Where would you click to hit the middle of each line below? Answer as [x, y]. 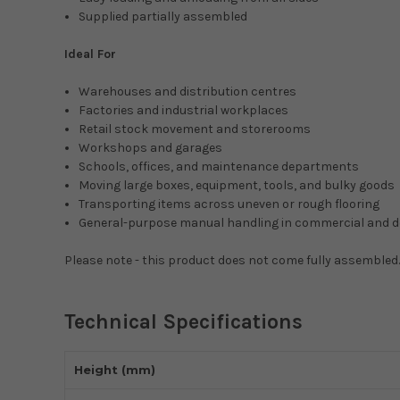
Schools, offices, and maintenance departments [219, 167]
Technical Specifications [183, 322]
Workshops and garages [151, 148]
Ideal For [90, 54]
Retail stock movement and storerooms [195, 129]
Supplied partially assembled [163, 17]
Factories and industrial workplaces [184, 111]
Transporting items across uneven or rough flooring [229, 204]
